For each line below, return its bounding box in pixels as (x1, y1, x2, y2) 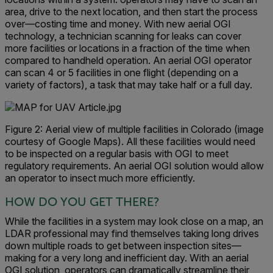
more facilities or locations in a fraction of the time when (5, 41, 250, 54)
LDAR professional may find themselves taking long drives (5, 227, 259, 240)
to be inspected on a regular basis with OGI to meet (5, 147, 229, 160)
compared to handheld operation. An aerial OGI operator (5, 54, 252, 66)
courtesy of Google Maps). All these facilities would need (5, 135, 255, 148)
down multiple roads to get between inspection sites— (5, 239, 241, 252)
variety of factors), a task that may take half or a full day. (5, 78, 252, 91)
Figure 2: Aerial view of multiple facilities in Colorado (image (5, 123, 264, 136)
